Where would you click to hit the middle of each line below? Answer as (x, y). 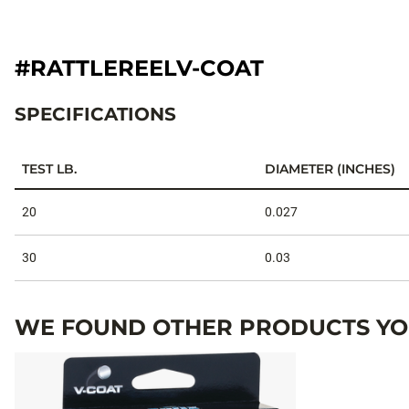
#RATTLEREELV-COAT (139, 68)
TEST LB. (49, 169)
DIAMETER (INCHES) (330, 169)
